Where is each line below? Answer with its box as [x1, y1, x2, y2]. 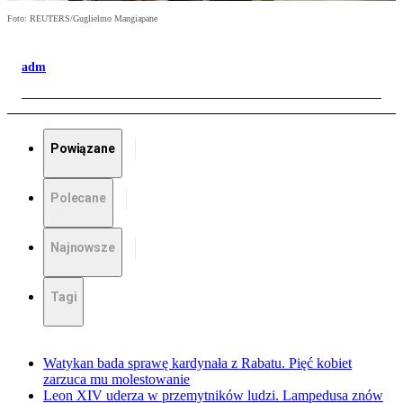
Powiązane [50, 141, 115, 157]
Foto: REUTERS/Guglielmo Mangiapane [7, 13, 157, 24]
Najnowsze [50, 240, 115, 255]
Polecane [50, 191, 106, 206]
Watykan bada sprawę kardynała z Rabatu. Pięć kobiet [43, 355, 352, 372]
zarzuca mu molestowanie [43, 372, 190, 388]
